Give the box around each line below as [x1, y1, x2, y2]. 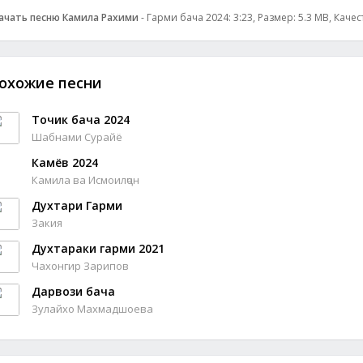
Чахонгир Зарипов [32, 258, 129, 273]
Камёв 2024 [32, 155, 98, 170]
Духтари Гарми [32, 198, 122, 213]
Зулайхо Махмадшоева [32, 301, 153, 316]
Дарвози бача [32, 284, 115, 299]
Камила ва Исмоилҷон [32, 173, 139, 187]
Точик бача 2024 [32, 112, 130, 127]
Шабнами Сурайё [32, 130, 122, 144]
